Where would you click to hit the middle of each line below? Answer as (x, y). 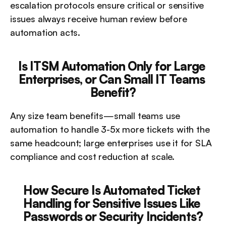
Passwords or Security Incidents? (113, 216)
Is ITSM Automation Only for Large (112, 66)
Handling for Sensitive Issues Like (112, 203)
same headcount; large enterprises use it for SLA (111, 143)
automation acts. (45, 32)
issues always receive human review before (99, 19)
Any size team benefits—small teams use (95, 116)
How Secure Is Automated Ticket (112, 190)
